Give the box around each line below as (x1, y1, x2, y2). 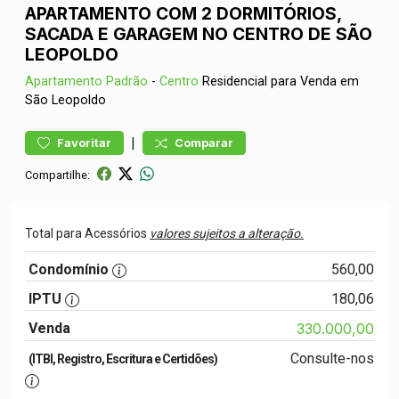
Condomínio (28, 261, 109, 278)
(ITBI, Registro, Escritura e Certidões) (28, 352, 217, 366)
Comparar (175, 136, 233, 150)
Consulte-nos (289, 350, 374, 367)
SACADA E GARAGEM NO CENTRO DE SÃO (25, 23, 372, 45)
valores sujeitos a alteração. (150, 226, 304, 240)
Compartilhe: (25, 167, 90, 182)
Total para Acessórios (25, 226, 150, 240)
